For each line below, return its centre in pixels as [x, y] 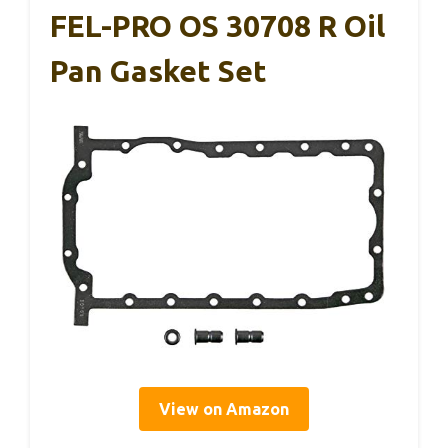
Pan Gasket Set [158, 71]
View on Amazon [224, 409]
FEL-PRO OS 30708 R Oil [217, 26]
